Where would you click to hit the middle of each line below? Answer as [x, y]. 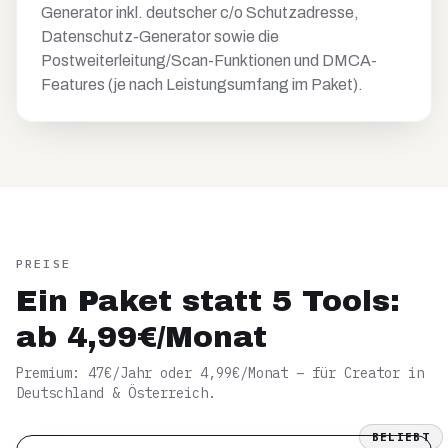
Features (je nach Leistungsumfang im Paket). [202, 84]
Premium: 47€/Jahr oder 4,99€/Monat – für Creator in [220, 373]
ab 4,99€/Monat [141, 337]
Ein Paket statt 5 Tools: [208, 301]
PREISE [43, 263]
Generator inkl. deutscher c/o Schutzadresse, [200, 12]
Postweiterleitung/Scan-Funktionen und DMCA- [209, 60]
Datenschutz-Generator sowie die [160, 36]
